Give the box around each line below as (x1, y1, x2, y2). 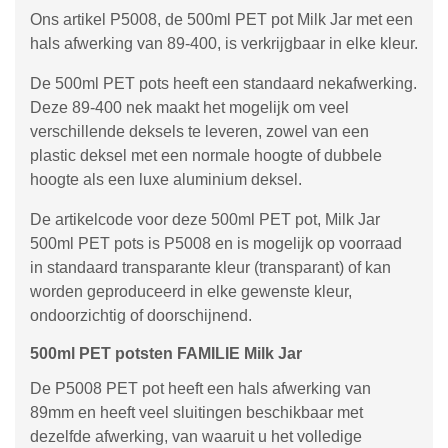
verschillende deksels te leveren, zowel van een (30, 123, 369, 140)
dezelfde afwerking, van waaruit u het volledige (30, 428, 362, 445)
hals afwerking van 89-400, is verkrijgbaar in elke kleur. (30, 35, 418, 52)
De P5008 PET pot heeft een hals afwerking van (30, 380, 371, 397)
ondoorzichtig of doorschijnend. (30, 307, 252, 324)
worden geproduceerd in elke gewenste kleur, (30, 283, 352, 300)
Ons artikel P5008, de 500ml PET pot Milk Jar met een (30, 11, 413, 28)
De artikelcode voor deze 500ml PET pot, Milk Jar (30, 211, 380, 228)
